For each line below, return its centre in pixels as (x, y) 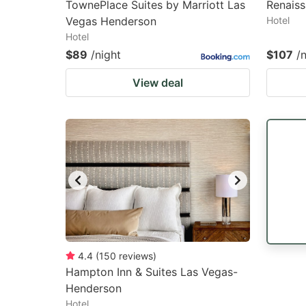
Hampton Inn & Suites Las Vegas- (152, 272)
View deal (158, 83)
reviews (136, 256)
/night (106, 55)
